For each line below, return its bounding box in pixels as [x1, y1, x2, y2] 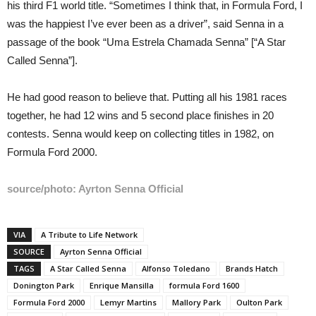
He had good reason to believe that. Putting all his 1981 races [7, 90, 287, 103]
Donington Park [13, 279, 74, 291]
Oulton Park [236, 296, 282, 308]
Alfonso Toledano [142, 262, 210, 274]
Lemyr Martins [100, 296, 157, 308]
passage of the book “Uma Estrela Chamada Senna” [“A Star [7, 35, 286, 48]
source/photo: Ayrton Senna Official [7, 182, 183, 195]
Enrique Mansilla [90, 279, 154, 291]
